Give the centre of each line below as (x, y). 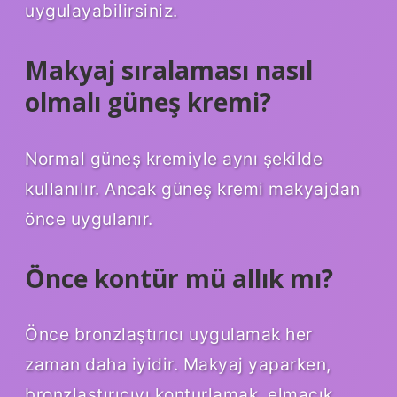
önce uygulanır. (89, 218)
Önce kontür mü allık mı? (179, 278)
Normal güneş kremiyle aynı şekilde (174, 158)
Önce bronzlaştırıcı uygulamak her (169, 335)
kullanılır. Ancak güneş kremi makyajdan (193, 188)
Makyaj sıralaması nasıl (169, 70)
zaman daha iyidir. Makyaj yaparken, (178, 365)
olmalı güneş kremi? (148, 101)
